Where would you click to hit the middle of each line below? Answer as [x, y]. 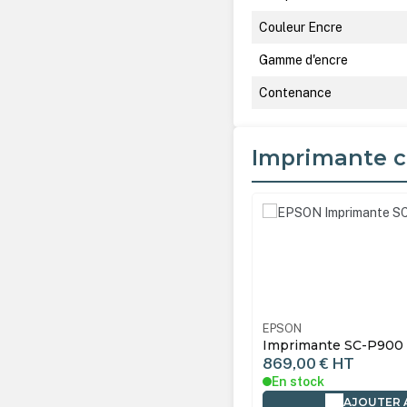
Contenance [296, 92]
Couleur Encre [301, 27]
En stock [298, 382]
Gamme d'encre [304, 60]
